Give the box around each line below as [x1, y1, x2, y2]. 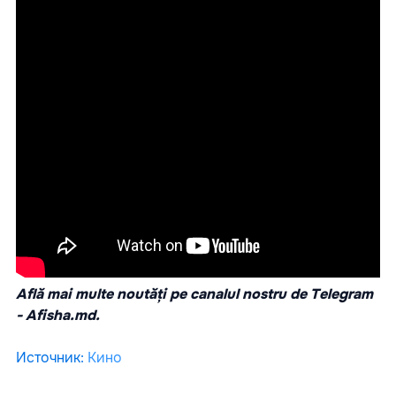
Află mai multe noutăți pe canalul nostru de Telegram [16, 285, 373, 304]
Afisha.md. [26, 306, 100, 325]
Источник [16, 348, 80, 368]
